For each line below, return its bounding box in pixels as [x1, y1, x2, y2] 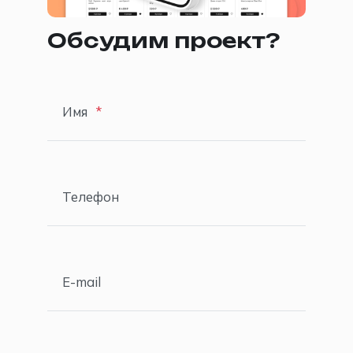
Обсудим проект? [47, 32, 280, 51]
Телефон [62, 188, 119, 205]
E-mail [62, 273, 101, 290]
